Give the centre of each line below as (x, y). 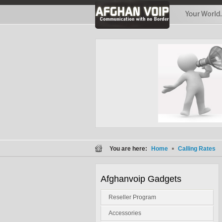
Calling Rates (196, 149)
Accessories (125, 213)
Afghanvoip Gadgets (141, 179)
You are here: (129, 149)
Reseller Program (132, 197)
